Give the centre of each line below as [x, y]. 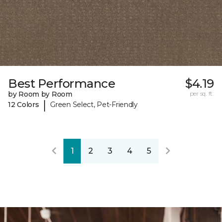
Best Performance [62, 83]
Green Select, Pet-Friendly [94, 105]
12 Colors [24, 105]
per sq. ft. [202, 93]
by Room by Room [40, 94]
